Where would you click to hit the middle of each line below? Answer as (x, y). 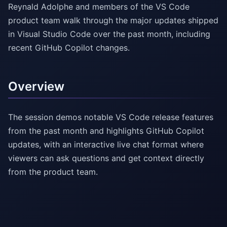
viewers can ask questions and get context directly (106, 158)
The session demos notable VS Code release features (111, 117)
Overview (36, 87)
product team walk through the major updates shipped (113, 21)
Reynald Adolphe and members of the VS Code (99, 7)
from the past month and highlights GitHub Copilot (106, 131)
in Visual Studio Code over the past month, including (109, 34)
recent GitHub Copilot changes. (69, 48)
